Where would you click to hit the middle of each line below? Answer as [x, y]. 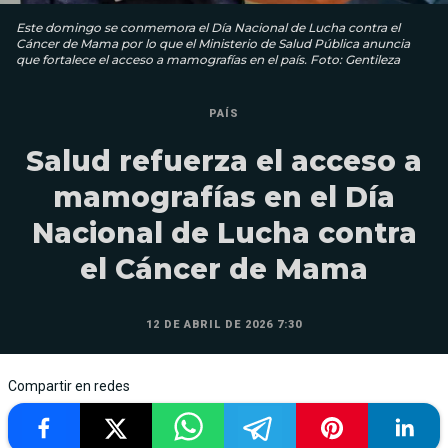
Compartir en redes [69, 385]
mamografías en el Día [224, 196]
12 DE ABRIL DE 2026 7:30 [224, 324]
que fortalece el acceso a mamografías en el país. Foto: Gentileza [208, 59]
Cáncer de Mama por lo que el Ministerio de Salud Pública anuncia [213, 43]
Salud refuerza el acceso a [224, 160]
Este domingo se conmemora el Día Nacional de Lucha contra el [208, 27]
